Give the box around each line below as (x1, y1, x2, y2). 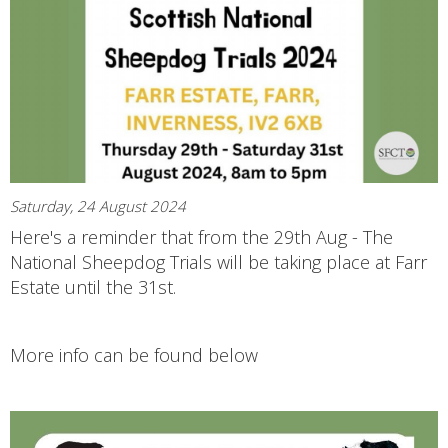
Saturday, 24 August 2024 (10, 195, 186, 216)
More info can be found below (10, 342, 258, 367)
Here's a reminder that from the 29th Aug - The (10, 224, 393, 249)
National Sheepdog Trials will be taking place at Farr (10, 249, 427, 274)
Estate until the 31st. (10, 274, 176, 299)
